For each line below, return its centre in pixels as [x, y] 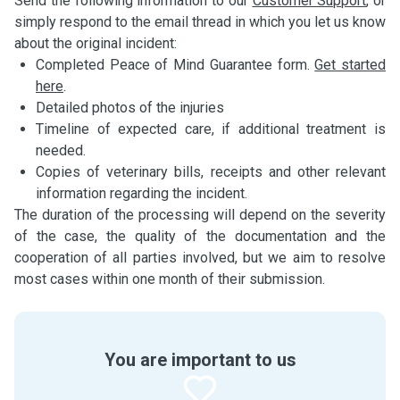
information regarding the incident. [142, 193]
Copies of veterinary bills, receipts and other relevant [211, 172]
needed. [61, 150]
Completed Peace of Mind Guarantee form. [175, 65]
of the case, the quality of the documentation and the [200, 236]
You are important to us [200, 360]
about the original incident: [96, 43]
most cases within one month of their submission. [170, 279]
